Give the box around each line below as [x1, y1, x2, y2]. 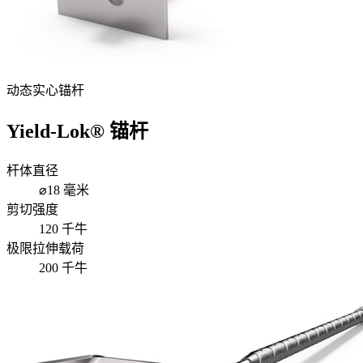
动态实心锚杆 [6, 83, 84, 97]
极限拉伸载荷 [6, 241, 84, 255]
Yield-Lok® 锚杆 [6, 120, 148, 142]
